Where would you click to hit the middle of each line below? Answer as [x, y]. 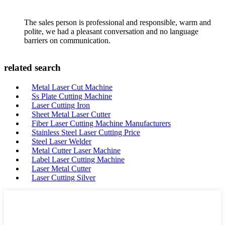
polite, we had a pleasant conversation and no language [111, 32]
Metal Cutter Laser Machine [76, 150]
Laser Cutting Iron [61, 105]
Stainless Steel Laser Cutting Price [86, 132]
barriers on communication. [67, 41]
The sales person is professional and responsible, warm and [118, 23]
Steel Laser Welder [62, 141]
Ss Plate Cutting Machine [72, 96]
